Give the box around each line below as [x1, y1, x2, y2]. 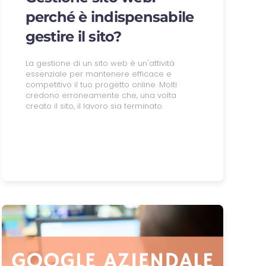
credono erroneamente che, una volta [25, 89, 176, 101]
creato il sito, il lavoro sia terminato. [25, 100, 163, 112]
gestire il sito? [25, 27, 122, 45]
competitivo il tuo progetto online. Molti [25, 78, 177, 90]
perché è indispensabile [25, 8, 194, 26]
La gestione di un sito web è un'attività [25, 57, 175, 69]
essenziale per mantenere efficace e [25, 68, 172, 80]
